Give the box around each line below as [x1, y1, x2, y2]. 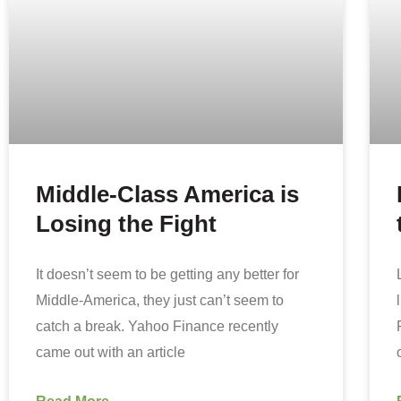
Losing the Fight [36, 210, 217, 236]
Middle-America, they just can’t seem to [36, 291, 284, 308]
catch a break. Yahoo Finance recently [36, 317, 278, 334]
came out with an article [36, 343, 185, 360]
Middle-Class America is [36, 181, 299, 207]
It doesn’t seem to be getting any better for [36, 265, 299, 282]
